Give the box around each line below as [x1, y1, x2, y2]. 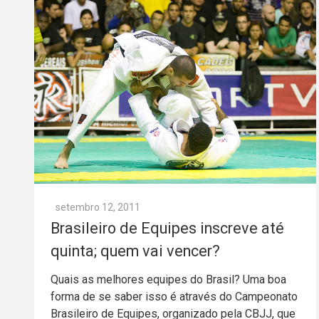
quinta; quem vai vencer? [51, 242, 220, 261]
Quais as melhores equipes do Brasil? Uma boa [51, 273, 286, 287]
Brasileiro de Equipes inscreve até [51, 219, 284, 238]
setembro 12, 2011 [56, 202, 140, 214]
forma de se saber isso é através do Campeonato [51, 290, 298, 304]
